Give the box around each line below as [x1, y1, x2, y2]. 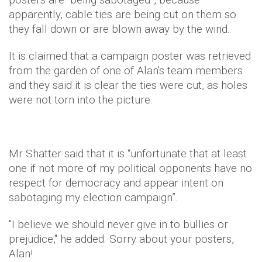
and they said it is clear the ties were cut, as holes [9, 78, 247, 92]
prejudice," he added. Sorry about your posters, [9, 232, 234, 246]
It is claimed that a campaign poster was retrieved [9, 49, 251, 63]
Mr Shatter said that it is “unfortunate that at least [9, 147, 247, 160]
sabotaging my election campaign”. [9, 191, 178, 204]
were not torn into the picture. [9, 93, 153, 106]
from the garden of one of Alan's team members [9, 64, 243, 77]
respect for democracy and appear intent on [9, 176, 223, 189]
